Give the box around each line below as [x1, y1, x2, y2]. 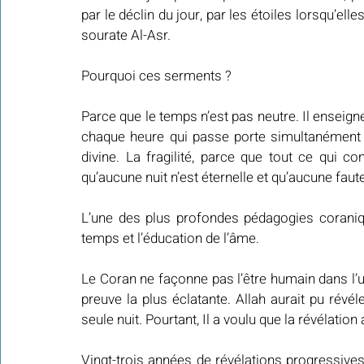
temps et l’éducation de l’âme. [81, 227, 259, 249]
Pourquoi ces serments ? [81, 65, 232, 86]
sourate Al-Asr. [81, 24, 171, 45]
